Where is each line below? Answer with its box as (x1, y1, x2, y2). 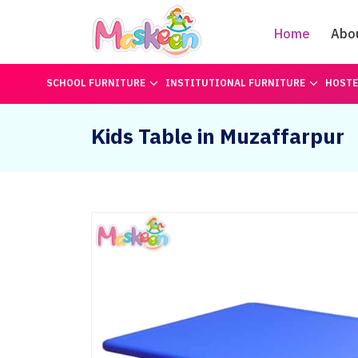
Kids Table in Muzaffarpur (91, 122, 344, 149)
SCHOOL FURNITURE (46, 77, 145, 89)
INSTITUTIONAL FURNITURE (165, 77, 305, 89)
